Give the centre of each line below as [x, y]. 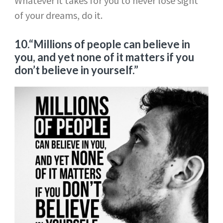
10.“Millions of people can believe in [102, 44]
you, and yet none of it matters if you [104, 57]
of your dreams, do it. [58, 15]
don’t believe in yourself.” [77, 70]
